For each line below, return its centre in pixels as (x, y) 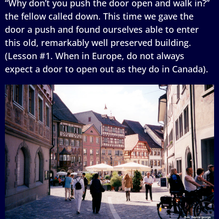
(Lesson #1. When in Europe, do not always (95, 55)
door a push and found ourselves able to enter (102, 29)
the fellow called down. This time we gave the (99, 16)
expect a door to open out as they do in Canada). (107, 69)
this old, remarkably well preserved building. (98, 42)
